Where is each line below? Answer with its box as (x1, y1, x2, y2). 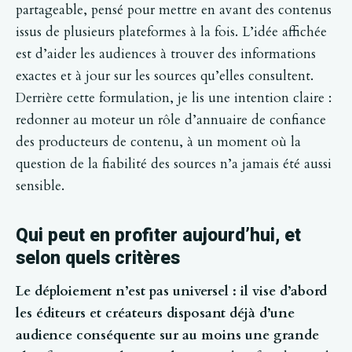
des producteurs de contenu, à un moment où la (16, 132, 301, 151)
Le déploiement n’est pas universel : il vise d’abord (16, 281, 327, 300)
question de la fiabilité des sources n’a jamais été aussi (16, 154, 332, 173)
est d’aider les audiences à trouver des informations (16, 44, 316, 63)
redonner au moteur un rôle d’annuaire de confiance (16, 110, 326, 129)
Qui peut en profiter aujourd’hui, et (16, 222, 301, 249)
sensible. (16, 176, 64, 195)
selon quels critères (16, 244, 180, 272)
